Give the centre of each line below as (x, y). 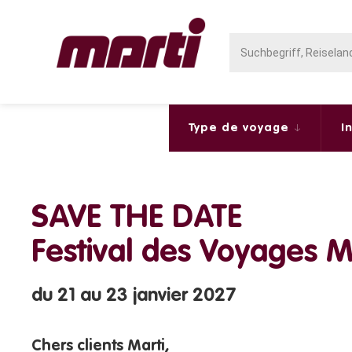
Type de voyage (241, 128)
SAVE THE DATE (137, 218)
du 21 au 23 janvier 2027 (134, 296)
